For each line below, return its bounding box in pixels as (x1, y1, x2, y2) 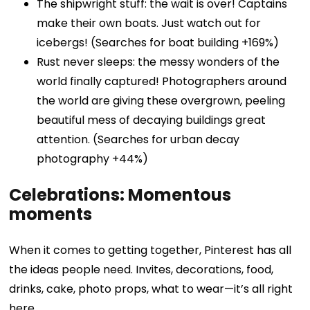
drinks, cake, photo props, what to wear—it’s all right (9, 281, 293, 298)
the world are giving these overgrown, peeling (37, 93, 286, 109)
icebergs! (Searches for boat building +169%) (37, 35, 280, 51)
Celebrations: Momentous (9, 183, 232, 207)
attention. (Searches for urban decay (37, 131, 240, 148)
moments (9, 203, 93, 226)
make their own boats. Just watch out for (37, 15, 262, 32)
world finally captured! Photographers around (37, 73, 287, 90)
